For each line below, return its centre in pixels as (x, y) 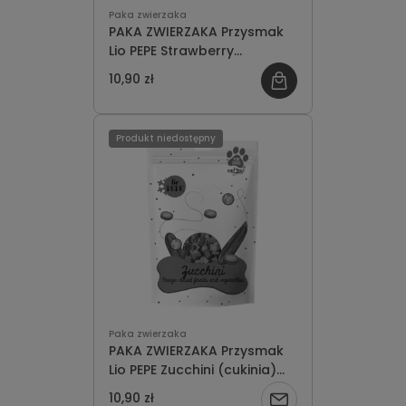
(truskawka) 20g (164, 70)
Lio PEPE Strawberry (171, 51)
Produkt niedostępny (166, 138)
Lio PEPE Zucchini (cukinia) (193, 370)
